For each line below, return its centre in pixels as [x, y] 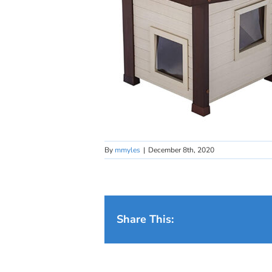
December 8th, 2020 [181, 150]
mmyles [127, 150]
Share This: [145, 219]
